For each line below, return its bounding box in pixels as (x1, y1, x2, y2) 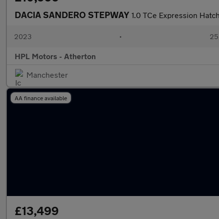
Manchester (26, 70, 68, 79)
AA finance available (15, 94, 67, 101)
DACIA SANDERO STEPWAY (15, 9, 131, 20)
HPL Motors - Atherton (15, 51, 96, 61)
